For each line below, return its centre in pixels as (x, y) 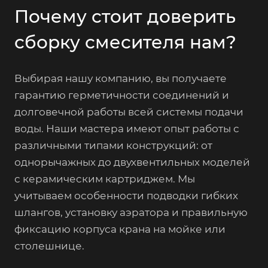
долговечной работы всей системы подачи (129, 112)
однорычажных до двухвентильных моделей (132, 162)
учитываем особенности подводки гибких (126, 195)
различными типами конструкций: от (113, 145)
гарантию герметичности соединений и (122, 95)
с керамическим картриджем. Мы (105, 179)
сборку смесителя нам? (125, 42)
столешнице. (49, 246)
